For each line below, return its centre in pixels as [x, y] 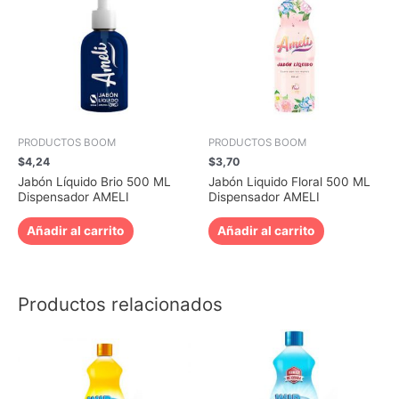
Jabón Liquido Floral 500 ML [289, 182]
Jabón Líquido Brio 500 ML [94, 182]
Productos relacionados [120, 305]
